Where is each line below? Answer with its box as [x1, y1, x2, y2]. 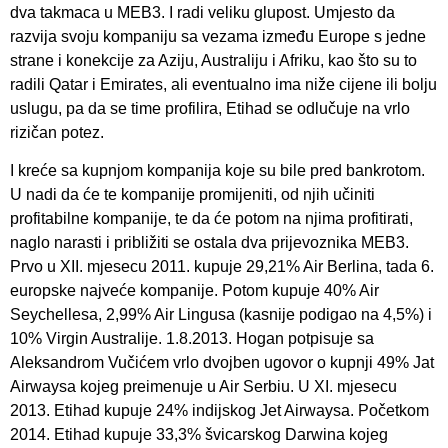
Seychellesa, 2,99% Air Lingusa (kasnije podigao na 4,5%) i [10, 306, 432, 324]
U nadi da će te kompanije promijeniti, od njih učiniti [10, 186, 375, 204]
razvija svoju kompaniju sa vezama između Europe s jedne [10, 28, 426, 46]
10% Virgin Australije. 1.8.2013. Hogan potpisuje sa [10, 330, 374, 348]
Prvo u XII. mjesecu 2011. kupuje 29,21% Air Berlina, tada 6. [10, 258, 434, 276]
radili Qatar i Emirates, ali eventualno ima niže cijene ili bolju [10, 76, 437, 94]
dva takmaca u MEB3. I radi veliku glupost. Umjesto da [10, 4, 395, 22]
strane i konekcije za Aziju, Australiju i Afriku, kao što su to [10, 52, 417, 70]
